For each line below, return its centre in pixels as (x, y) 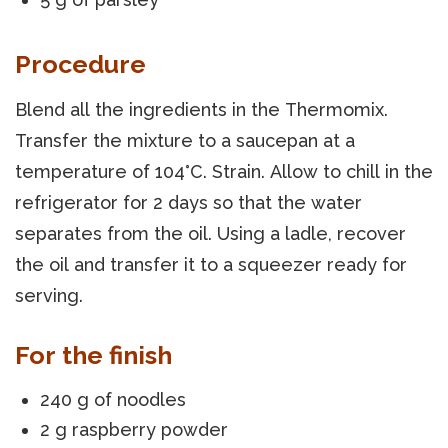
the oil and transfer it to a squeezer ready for (211, 264)
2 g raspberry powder (134, 429)
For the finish (93, 354)
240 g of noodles (113, 399)
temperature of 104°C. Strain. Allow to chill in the (224, 171)
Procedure (80, 63)
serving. (49, 295)
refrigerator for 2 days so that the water (188, 202)
